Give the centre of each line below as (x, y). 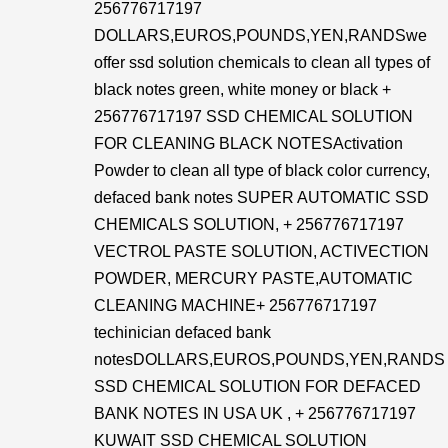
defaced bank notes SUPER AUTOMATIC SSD (261, 197)
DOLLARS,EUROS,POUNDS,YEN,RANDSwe (260, 35)
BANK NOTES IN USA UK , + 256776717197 (255, 413)
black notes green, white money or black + (242, 89)
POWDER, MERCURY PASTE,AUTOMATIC (253, 278)
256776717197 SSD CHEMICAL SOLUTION (253, 116)
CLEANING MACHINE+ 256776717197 (235, 305)
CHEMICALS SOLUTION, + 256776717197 (249, 224)
